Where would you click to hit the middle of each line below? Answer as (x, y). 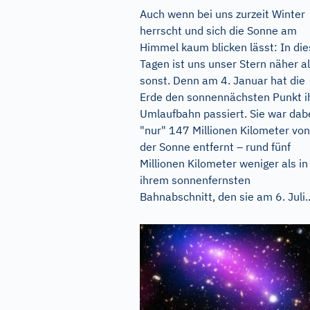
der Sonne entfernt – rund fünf (215, 146)
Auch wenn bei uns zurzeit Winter (222, 13)
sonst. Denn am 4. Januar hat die (222, 80)
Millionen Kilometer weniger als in (224, 163)
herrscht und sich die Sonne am (218, 30)
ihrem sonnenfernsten (195, 180)
